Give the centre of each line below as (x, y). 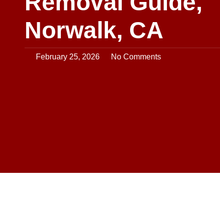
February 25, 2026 (68, 56)
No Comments (136, 56)
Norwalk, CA (94, 30)
